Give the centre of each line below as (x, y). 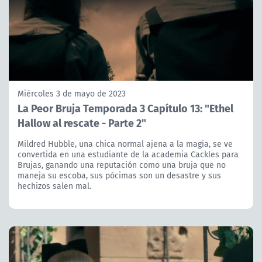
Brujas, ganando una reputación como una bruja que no (122, 165)
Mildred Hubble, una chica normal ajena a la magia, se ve (125, 144)
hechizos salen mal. (54, 186)
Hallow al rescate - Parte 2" (82, 122)
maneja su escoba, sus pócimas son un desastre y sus (119, 175)
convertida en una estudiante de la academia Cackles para (128, 154)
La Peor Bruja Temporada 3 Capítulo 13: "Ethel (125, 108)
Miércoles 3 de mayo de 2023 (72, 93)
